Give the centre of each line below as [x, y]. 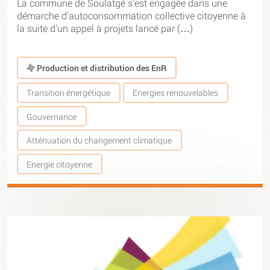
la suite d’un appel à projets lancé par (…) [105, 28]
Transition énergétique [69, 93]
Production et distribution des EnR [101, 67]
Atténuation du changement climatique [99, 140]
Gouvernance [52, 116]
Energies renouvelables [176, 93]
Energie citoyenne [60, 164]
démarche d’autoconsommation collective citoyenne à [131, 15]
